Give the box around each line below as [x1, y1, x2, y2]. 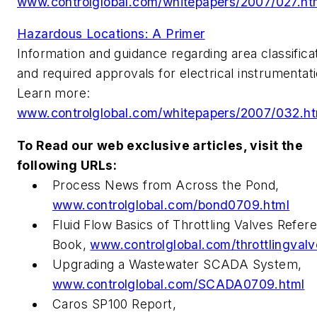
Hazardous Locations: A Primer [17, 26, 205, 42]
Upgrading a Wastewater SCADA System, [52, 256, 302, 272]
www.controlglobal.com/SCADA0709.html [52, 276, 305, 292]
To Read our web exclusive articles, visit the [17, 137, 303, 153]
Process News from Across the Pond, [52, 177, 279, 192]
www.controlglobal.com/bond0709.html [52, 197, 289, 212]
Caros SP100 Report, [52, 296, 176, 311]
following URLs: [17, 157, 117, 173]
